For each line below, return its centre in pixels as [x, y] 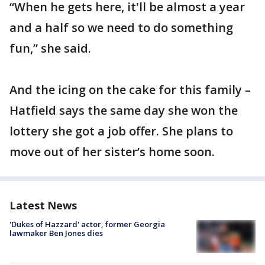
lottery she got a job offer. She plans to [121, 131]
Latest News [43, 205]
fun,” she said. [50, 48]
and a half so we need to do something [121, 28]
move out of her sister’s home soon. [112, 152]
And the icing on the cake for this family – [130, 90]
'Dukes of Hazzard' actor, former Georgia [87, 224]
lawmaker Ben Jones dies [56, 233]
